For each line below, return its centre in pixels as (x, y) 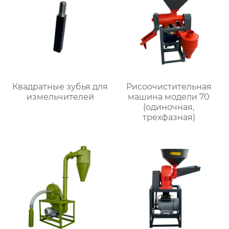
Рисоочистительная (169, 87)
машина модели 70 (169, 97)
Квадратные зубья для (60, 87)
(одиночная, (169, 107)
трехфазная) (169, 118)
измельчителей (60, 97)
